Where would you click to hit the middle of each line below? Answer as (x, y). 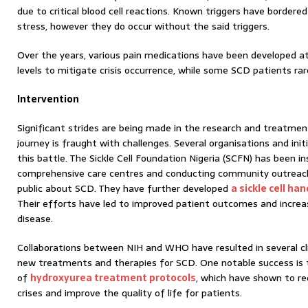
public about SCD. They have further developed (124, 188)
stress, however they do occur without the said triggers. (143, 26)
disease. (35, 219)
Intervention (48, 99)
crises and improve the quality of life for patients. (130, 293)
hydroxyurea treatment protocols (113, 278)
